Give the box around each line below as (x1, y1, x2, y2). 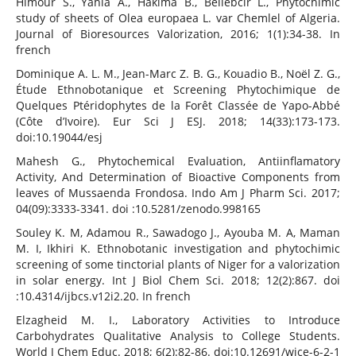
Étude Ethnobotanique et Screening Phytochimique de (15, 82, 341, 98)
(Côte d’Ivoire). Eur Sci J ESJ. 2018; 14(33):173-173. (15, 114, 341, 130)
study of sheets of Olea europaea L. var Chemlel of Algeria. (15, 10, 341, 26)
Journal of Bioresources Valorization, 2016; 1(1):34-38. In (15, 26, 341, 42)
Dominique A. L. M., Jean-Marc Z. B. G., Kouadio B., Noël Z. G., (15, 66, 341, 82)
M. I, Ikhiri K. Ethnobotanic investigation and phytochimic (15, 241, 341, 257)
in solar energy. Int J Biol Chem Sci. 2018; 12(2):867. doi (15, 273, 341, 288)
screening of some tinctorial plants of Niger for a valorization (15, 257, 341, 273)
